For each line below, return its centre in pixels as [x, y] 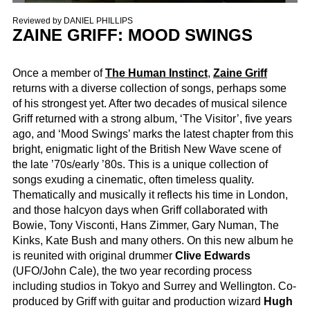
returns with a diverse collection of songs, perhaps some [149, 89]
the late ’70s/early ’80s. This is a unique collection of [140, 165]
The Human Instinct [156, 73]
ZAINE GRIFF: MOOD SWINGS [133, 35]
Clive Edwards [213, 256]
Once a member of [59, 73]
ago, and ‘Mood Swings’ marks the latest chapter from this [153, 134]
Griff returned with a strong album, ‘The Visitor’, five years [152, 119]
